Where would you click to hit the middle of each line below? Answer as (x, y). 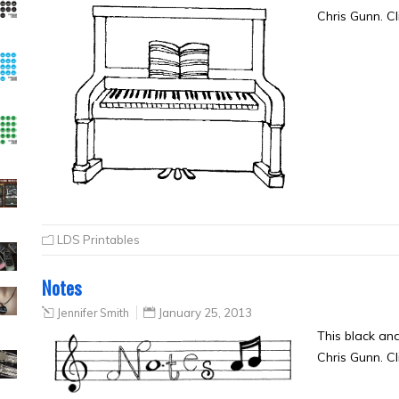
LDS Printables (98, 239)
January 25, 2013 (205, 312)
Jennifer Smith (93, 312)
